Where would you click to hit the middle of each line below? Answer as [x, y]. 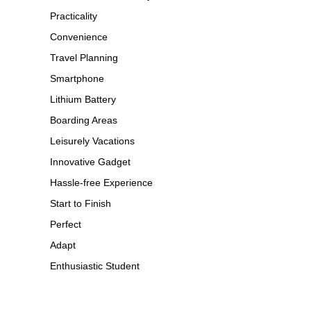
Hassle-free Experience [101, 182]
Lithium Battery [83, 99]
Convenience [79, 36]
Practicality [74, 16]
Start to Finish [81, 203]
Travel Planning [84, 57]
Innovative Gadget [90, 161]
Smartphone [77, 78]
